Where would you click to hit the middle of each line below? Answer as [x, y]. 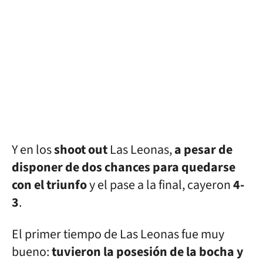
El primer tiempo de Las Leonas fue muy [118, 234]
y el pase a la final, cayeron [160, 185]
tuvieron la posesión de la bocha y [147, 252]
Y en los [33, 150]
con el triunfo [50, 185]
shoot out [81, 150]
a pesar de [203, 150]
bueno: [32, 252]
